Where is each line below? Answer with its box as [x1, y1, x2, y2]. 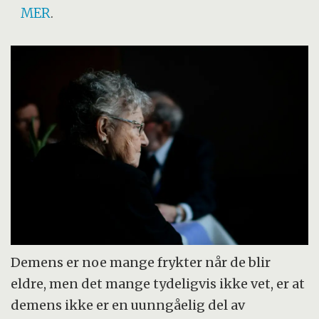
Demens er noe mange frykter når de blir [11, 254, 271, 271]
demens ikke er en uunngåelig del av [11, 297, 246, 314]
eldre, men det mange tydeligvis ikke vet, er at [11, 276, 305, 293]
